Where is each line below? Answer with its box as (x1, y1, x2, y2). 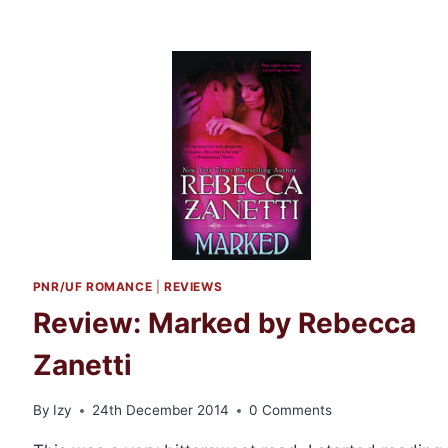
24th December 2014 (92, 402, 229, 419)
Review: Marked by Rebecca (32, 306, 416, 341)
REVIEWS (163, 279, 223, 295)
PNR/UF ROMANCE (32, 279, 153, 295)
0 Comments (249, 402, 332, 419)
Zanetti (32, 348, 132, 383)
